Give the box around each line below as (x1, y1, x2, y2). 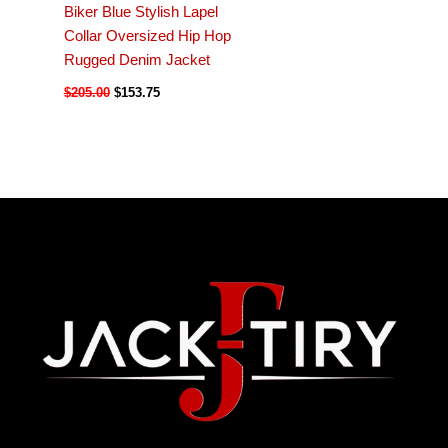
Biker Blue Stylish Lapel (63, 4, 218, 21)
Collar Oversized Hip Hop (63, 28, 231, 45)
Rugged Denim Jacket (63, 52, 210, 69)
